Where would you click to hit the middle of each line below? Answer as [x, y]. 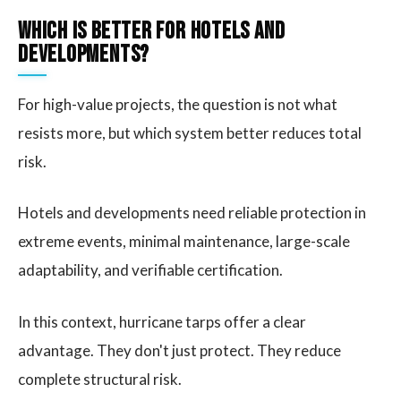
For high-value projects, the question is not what [178, 104]
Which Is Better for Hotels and [152, 31]
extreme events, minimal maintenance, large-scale [184, 242]
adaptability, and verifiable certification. [150, 270]
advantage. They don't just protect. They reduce [179, 351]
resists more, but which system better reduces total [190, 132]
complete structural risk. [100, 380]
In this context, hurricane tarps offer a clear [162, 322]
